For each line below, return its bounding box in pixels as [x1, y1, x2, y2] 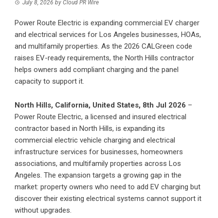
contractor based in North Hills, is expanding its [15, 124, 165, 133]
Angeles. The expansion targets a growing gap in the [15, 171, 182, 180]
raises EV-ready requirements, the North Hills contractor [15, 54, 194, 63]
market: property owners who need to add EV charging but [15, 182, 200, 192]
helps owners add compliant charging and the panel [15, 65, 179, 74]
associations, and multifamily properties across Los [15, 159, 181, 168]
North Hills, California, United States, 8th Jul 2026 [15, 101, 188, 110]
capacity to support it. [15, 77, 84, 86]
